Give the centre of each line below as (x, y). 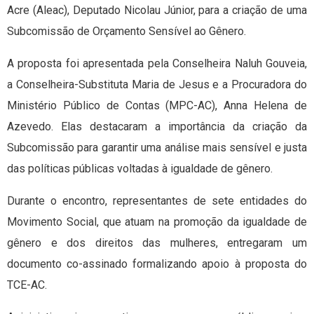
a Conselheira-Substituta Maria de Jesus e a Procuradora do (157, 84)
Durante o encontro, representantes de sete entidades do (157, 200)
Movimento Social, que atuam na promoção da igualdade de (157, 221)
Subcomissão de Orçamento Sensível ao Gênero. (127, 31)
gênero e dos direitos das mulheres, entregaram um (157, 243)
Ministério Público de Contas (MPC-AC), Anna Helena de (157, 105)
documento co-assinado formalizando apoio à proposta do (157, 264)
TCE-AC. (27, 285)
